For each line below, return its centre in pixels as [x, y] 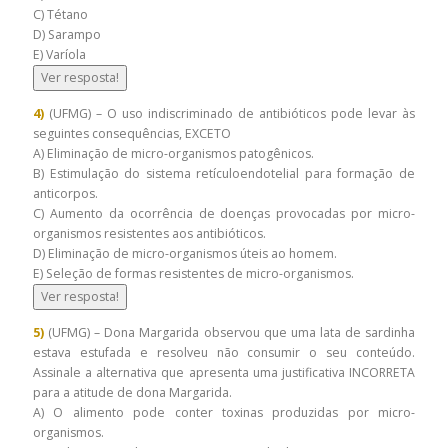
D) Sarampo [68, 34]
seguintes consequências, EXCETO [133, 133]
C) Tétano [62, 14]
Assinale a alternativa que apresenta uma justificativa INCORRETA [224, 372]
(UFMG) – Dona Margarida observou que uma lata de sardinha [229, 332]
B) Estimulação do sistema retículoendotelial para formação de [224, 173]
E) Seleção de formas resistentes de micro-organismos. [193, 273]
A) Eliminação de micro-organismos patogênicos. [175, 153]
